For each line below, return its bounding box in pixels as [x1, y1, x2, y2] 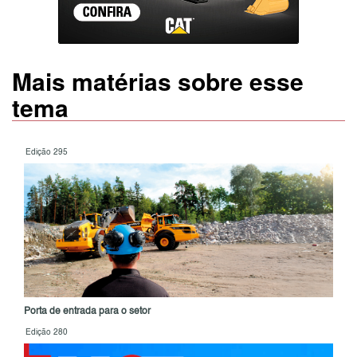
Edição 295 [25, 147, 68, 156]
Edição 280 [25, 328, 68, 337]
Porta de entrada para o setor [24, 307, 151, 317]
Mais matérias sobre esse [12, 63, 304, 98]
